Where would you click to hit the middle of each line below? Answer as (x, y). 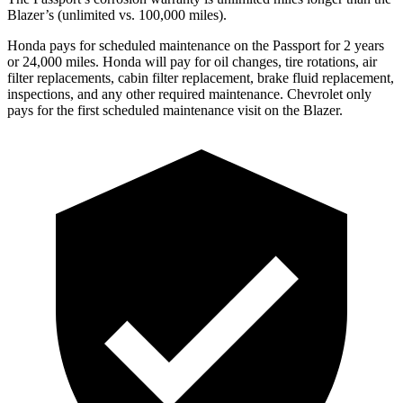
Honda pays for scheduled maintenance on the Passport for (175, 45)
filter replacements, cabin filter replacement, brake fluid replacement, (201, 77)
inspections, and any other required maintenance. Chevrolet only (189, 94)
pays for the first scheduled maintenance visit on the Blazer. (175, 110)
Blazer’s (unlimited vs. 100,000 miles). (117, 14)
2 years (364, 45)
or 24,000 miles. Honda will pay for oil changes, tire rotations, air (192, 61)
